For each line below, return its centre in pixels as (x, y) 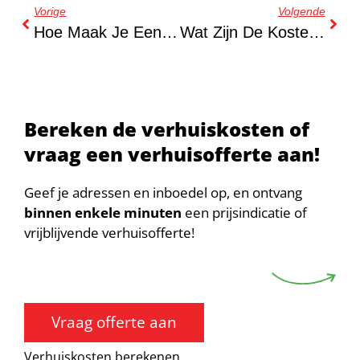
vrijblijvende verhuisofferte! (109, 233)
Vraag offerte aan (114, 323)
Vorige (50, 12)
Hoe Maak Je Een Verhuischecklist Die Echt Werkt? (170, 33)
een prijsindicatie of (244, 213)
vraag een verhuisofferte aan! (172, 154)
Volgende (301, 12)
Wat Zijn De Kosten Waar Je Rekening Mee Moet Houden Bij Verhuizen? (316, 33)
